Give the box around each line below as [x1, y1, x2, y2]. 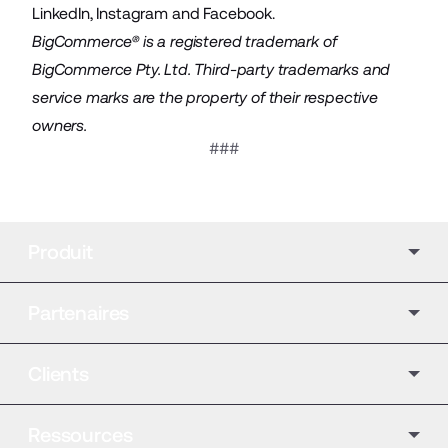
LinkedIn [32, 4, 90, 23]
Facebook [203, 4, 272, 23]
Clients [28, 362, 89, 386]
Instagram [96, 4, 168, 23]
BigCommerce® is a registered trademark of [32, 32, 337, 51]
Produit [28, 240, 93, 264]
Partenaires [28, 301, 130, 325]
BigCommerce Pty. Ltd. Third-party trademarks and [32, 60, 391, 79]
